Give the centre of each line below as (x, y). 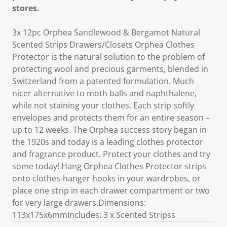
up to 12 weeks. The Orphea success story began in (109, 130)
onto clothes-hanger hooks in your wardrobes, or (106, 178)
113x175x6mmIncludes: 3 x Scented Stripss (94, 215)
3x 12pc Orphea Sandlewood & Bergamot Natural (106, 32)
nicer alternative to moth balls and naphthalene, (104, 93)
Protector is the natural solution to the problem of (108, 57)
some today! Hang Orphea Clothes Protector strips (109, 166)
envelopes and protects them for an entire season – (111, 118)
